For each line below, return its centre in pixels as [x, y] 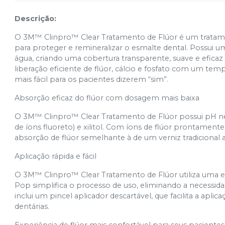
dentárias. [32, 206]
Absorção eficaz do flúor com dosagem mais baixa [107, 98]
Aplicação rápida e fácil [56, 156]
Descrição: [36, 19]
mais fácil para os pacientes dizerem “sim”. [92, 79]
